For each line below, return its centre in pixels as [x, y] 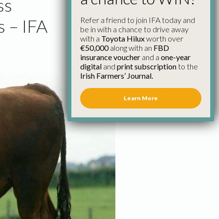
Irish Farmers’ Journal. [117, 75]
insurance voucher [110, 57]
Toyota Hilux [123, 38]
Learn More [141, 98]
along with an [131, 47]
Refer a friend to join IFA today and [138, 20]
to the [187, 66]
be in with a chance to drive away [134, 29]
